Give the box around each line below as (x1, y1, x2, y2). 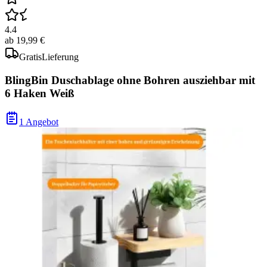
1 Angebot (19, 117, 58, 128)
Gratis (19, 52, 42, 62)
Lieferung (42, 52, 79, 62)
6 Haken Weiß (5, 86, 74, 100)
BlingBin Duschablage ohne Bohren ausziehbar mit (5, 73, 255, 86)
